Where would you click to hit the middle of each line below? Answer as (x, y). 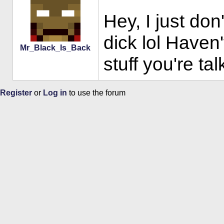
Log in (55, 93)
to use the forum (96, 93)
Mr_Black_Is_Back (55, 48)
